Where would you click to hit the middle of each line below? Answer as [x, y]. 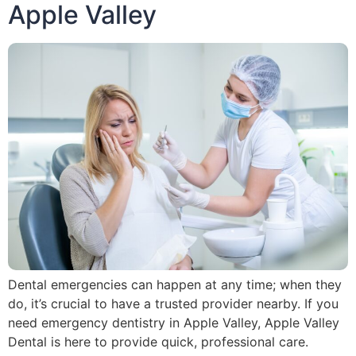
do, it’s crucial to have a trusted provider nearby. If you [173, 303]
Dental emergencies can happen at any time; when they [175, 284]
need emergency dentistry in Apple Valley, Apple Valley [174, 322]
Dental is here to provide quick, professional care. [158, 341]
